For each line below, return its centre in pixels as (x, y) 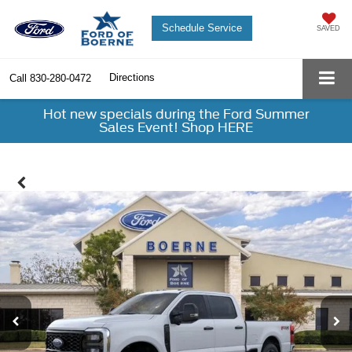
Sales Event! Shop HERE (176, 128)
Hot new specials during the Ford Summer (176, 115)
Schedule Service (202, 27)
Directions (132, 78)
